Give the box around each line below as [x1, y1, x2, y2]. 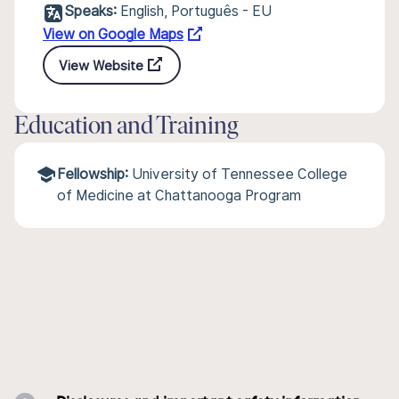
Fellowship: [57, 166, 128, 183]
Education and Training [14, 115, 239, 140]
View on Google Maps [43, 26, 183, 43]
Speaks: [64, 3, 117, 20]
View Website [59, 57, 143, 73]
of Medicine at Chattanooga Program [57, 187, 301, 204]
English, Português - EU [120, 3, 272, 20]
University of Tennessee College [132, 166, 347, 183]
